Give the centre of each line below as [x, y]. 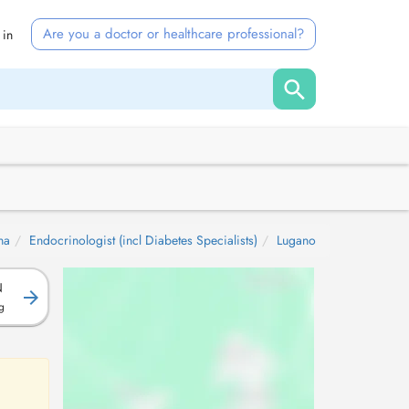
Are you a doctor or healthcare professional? [173, 34]
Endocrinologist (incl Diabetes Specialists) [143, 240]
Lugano [296, 240]
